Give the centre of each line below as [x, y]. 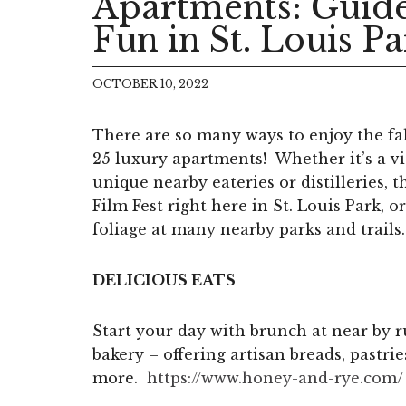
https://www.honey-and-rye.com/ [275, 377]
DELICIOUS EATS [164, 280]
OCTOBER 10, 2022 [150, 83]
